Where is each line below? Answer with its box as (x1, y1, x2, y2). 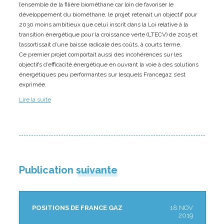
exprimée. (19, 80, 46, 88)
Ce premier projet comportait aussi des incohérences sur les (19, 50, 182, 58)
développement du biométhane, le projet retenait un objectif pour (19, 10, 197, 18)
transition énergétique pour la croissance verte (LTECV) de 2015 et (19, 30, 197, 38)
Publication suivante (19, 163, 117, 176)
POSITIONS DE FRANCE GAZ (32, 203, 122, 211)
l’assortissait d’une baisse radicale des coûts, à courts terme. (19, 40, 181, 48)
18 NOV (170, 203, 193, 211)
